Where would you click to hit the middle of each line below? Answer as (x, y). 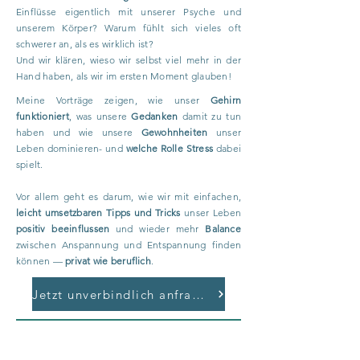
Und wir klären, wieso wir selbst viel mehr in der (129, 60)
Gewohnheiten (178, 132)
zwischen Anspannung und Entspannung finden (129, 245)
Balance (223, 229)
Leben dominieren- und (71, 148)
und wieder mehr (157, 229)
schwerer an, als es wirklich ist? (85, 44)
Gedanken (157, 116)
